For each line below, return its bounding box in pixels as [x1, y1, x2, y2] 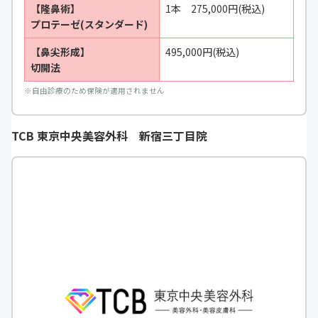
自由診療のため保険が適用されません [32, 84, 165, 96]
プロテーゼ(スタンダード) [31, 16, 148, 31]
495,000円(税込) [165, 44, 239, 59]
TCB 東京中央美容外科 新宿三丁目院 [11, 126, 207, 144]
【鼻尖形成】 [31, 44, 90, 59]
